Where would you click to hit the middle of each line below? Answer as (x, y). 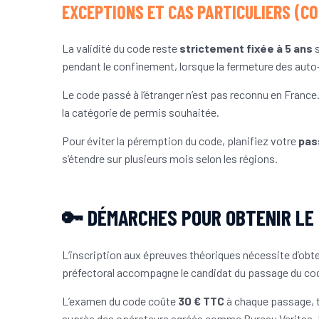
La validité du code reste (121, 48)
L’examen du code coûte (120, 301)
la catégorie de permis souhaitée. (141, 113)
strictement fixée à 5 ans (246, 48)
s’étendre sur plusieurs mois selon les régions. (170, 159)
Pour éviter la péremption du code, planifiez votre (180, 141)
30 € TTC (201, 301)
